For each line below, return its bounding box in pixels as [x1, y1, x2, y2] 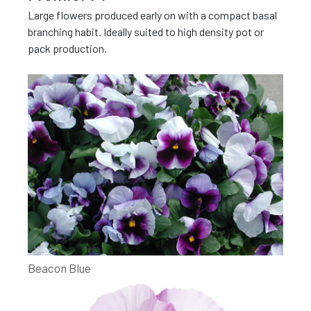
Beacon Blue [28, 261, 91, 276]
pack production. [28, 41, 107, 55]
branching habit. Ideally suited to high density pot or [28, 24, 264, 38]
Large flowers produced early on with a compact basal [28, 8, 277, 22]
